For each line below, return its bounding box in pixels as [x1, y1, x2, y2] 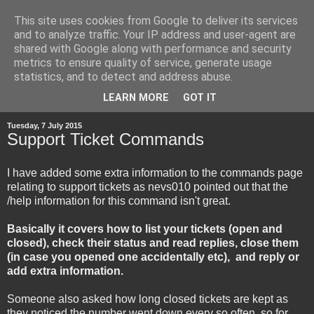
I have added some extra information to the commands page [7, 166, 303, 179]
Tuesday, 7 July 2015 [7, 121, 82, 130]
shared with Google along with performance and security [14, 42, 292, 55]
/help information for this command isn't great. [7, 194, 231, 207]
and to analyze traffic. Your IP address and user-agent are [14, 28, 296, 41]
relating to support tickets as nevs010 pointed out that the [7, 180, 288, 193]
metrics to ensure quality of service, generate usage [14, 56, 272, 69]
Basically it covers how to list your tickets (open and [7, 222, 282, 235]
